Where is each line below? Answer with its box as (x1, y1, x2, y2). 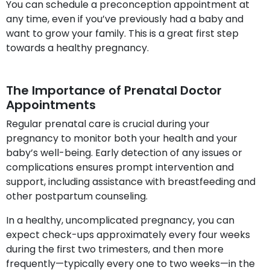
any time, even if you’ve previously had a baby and (6, 11, 243, 26)
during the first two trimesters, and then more (6, 242, 224, 256)
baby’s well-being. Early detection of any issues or (6, 145, 242, 160)
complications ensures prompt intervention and (6, 160, 234, 174)
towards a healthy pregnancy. (6, 40, 149, 55)
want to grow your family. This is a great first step (6, 26, 239, 40)
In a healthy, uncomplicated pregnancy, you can (6, 213, 234, 227)
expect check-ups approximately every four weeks (6, 227, 250, 242)
